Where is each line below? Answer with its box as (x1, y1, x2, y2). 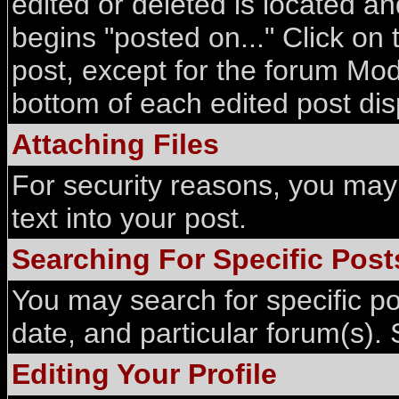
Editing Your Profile (12, 358, 277, 390)
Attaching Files (12, 128, 219, 160)
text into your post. (12, 202, 247, 234)
